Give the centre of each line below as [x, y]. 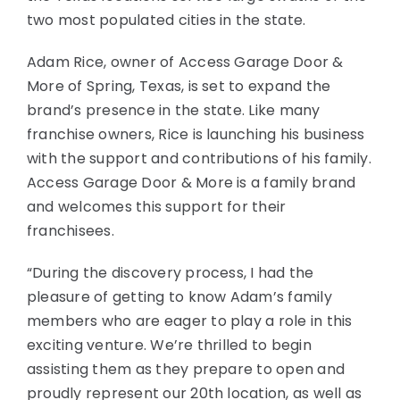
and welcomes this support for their [157, 206]
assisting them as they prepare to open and [186, 369]
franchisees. [71, 230]
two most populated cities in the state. [167, 20]
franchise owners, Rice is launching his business [196, 134]
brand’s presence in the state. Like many [174, 110]
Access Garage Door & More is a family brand [192, 182]
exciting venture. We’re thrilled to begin [169, 345]
